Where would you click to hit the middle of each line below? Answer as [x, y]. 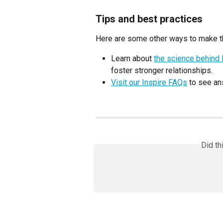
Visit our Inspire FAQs [149, 83]
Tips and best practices [149, 19]
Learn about [132, 59]
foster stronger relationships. [162, 71]
